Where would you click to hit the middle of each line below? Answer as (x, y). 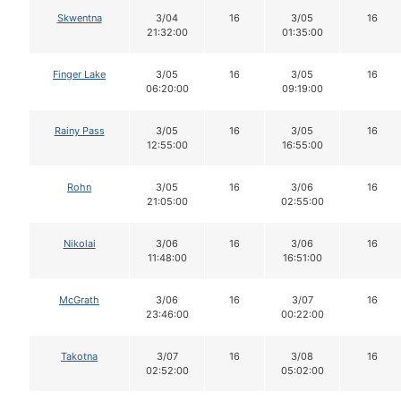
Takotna (79, 356)
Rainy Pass (79, 130)
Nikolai (79, 243)
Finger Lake (79, 74)
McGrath (79, 299)
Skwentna (79, 17)
